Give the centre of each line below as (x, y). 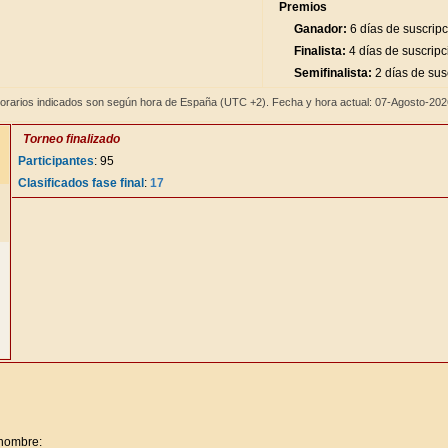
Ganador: (320, 29)
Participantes (56, 161)
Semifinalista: (333, 73)
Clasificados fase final (81, 183)
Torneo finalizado (71, 139)
